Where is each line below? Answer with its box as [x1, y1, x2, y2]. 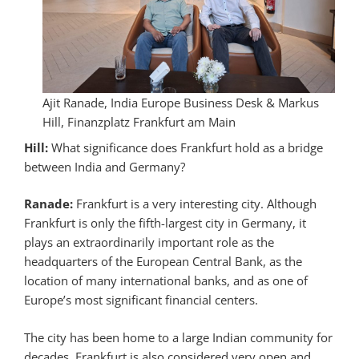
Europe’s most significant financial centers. [24, 292, 258, 309]
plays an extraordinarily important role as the [24, 234, 274, 251]
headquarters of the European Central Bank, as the [24, 253, 302, 270]
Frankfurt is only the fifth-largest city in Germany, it [24, 215, 306, 232]
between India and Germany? [24, 158, 185, 175]
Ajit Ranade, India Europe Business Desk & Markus [42, 95, 319, 111]
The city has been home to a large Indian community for [24, 329, 333, 345]
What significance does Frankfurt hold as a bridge [51, 139, 323, 155]
